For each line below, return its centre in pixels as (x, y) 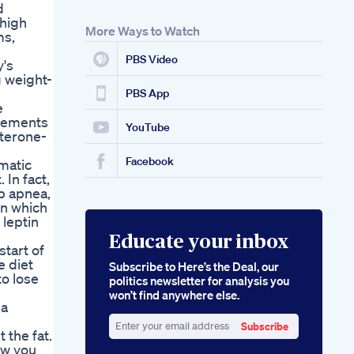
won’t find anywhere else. (174, 295)
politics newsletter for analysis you (199, 281)
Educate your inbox (199, 243)
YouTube (148, 128)
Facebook (150, 162)
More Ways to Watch (143, 31)
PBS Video (152, 60)
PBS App (147, 94)
